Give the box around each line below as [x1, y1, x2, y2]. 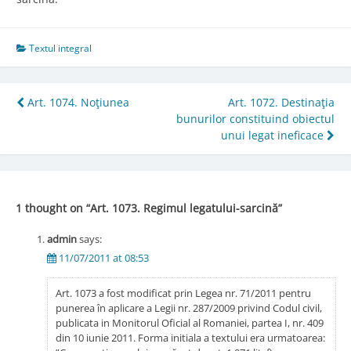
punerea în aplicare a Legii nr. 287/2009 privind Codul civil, [55, 300, 322, 315]
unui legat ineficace [221, 128, 327, 143]
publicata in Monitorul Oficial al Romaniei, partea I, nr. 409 [55, 315, 324, 330]
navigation [16, 116, 130, 149]
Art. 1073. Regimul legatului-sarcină [89, 200, 278, 215]
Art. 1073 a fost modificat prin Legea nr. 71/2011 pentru [55, 285, 311, 300]
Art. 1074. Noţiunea [24, 95, 129, 110]
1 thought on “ [15, 200, 90, 215]
